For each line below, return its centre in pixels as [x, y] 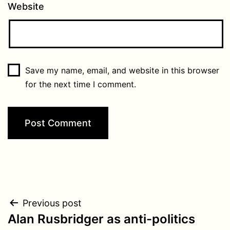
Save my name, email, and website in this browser [122, 70]
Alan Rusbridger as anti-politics [101, 219]
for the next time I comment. [80, 84]
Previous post [52, 203]
